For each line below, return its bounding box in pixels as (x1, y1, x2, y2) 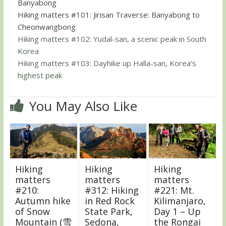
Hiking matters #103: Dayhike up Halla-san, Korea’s (17, 58, 196, 68)
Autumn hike (15, 194, 71, 207)
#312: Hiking (84, 184, 139, 196)
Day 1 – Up (154, 205, 201, 217)
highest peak (17, 70, 62, 80)
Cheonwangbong (17, 21, 76, 32)
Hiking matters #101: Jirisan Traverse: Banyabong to (17, 9, 200, 20)
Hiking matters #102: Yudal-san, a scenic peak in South (17, 33, 206, 44)
